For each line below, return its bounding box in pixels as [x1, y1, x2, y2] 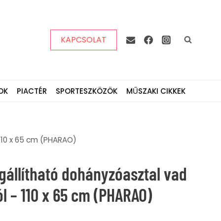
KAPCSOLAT [61, 34, 107, 45]
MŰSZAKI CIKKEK [126, 85, 185, 96]
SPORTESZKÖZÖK [55, 85, 117, 96]
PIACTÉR [16, 85, 47, 96]
